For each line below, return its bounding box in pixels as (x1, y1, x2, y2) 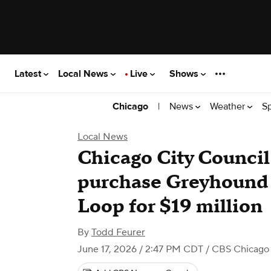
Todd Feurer (91, 226, 145, 238)
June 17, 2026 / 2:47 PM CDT (77, 243, 203, 255)
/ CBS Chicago (203, 243, 269, 255)
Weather (210, 100, 247, 113)
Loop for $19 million (77, 194, 263, 219)
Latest (15, 67, 44, 80)
